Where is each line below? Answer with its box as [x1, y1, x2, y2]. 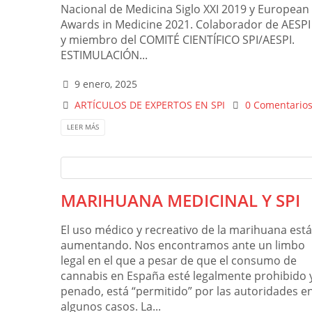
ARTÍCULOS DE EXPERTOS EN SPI [75, 98, 226, 112]
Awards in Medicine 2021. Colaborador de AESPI [61, 17, 311, 33]
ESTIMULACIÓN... [61, 47, 148, 63]
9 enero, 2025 [75, 77, 138, 91]
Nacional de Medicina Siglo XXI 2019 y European [61, 1, 309, 17]
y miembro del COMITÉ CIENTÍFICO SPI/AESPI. [61, 32, 295, 48]
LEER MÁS [67, 122, 99, 132]
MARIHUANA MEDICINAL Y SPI [61, 188, 300, 212]
